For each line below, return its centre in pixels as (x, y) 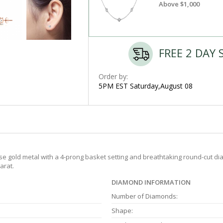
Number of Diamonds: (145, 196)
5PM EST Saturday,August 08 (145, 86)
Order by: (113, 76)
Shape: (122, 211)
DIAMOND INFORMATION (151, 182)
